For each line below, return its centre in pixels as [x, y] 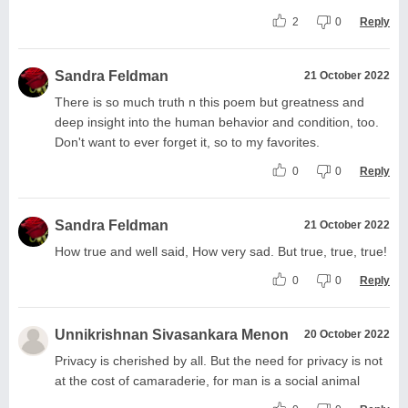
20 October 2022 [347, 334]
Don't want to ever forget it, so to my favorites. [187, 142]
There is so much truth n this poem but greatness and [209, 102]
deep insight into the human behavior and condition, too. [217, 122]
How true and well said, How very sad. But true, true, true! [221, 251]
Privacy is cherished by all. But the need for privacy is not [219, 360]
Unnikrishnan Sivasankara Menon [172, 334]
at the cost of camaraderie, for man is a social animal [207, 380]
